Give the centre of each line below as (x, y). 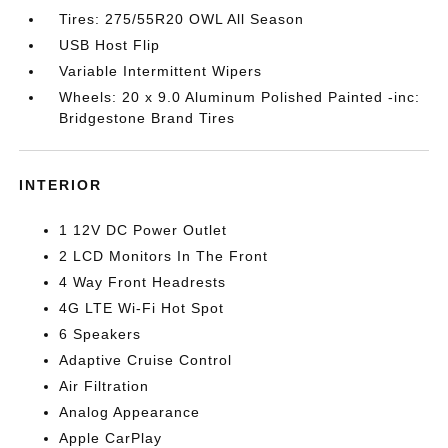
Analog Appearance (130, 412)
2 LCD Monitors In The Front (164, 256)
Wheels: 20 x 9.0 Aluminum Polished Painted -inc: (240, 97)
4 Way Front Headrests (143, 282)
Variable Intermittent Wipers (161, 71)
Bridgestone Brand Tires (147, 118)
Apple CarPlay (111, 438)
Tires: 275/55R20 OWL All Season (182, 19)
